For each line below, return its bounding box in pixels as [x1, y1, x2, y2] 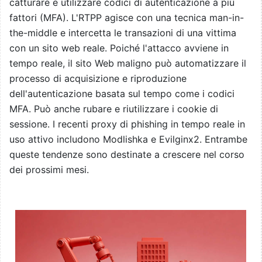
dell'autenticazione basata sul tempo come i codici [9, 88, 235, 100]
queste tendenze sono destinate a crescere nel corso [9, 149, 244, 161]
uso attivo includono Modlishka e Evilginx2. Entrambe [9, 133, 247, 146]
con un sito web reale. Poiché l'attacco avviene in [9, 42, 229, 54]
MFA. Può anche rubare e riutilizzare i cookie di [9, 103, 218, 115]
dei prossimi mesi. [9, 164, 89, 176]
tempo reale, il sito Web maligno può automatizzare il [9, 57, 246, 70]
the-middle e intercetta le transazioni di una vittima [9, 27, 236, 39]
